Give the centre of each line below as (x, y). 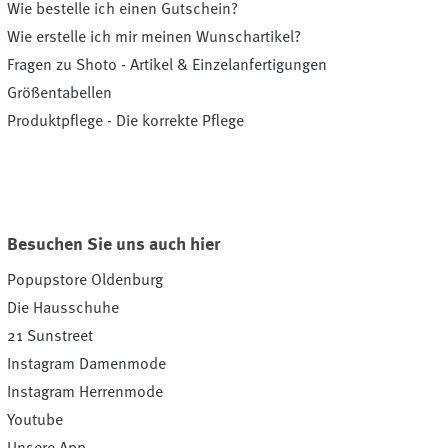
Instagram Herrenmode (84, 392)
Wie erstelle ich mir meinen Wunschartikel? (153, 37)
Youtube (34, 420)
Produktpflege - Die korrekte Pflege (125, 121)
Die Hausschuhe (62, 308)
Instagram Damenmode (86, 364)
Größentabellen (59, 93)
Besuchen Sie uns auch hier (113, 244)
